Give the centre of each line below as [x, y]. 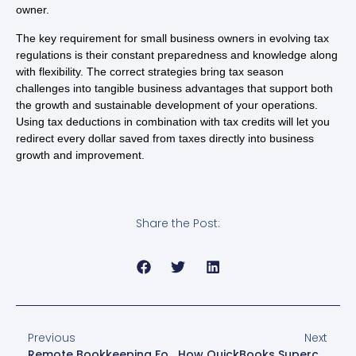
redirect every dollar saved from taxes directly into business [165, 138]
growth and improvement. [80, 155]
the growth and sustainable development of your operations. [167, 104]
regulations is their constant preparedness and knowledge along [177, 54]
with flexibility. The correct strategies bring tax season [150, 71]
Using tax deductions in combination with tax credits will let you [173, 121]
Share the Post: [178, 224]
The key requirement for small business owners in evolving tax [172, 38]
